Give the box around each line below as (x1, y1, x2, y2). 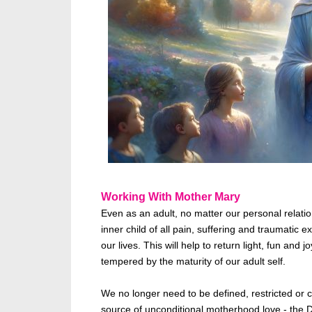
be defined (199, 287, 246, 299)
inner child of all (101, 223, 173, 235)
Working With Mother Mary (101, 190, 240, 203)
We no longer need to (101, 287, 199, 299)
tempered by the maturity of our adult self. (101, 255, 286, 267)
